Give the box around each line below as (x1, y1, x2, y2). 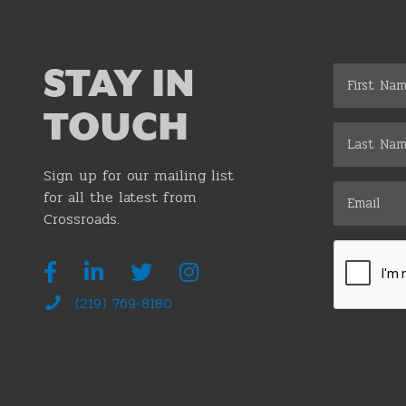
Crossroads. (43, 207, 120, 230)
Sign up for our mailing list (43, 163, 234, 187)
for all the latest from (43, 185, 197, 208)
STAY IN (43, 63, 195, 107)
